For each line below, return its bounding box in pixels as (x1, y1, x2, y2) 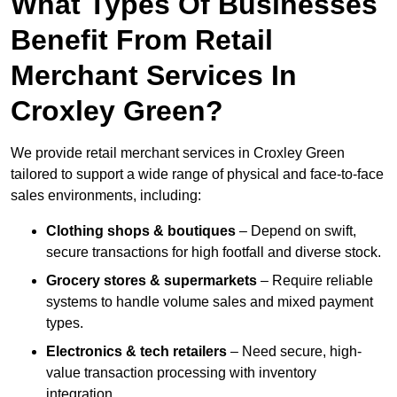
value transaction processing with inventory (46, 365, 316, 381)
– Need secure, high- (227, 344, 362, 360)
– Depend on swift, (236, 223, 356, 239)
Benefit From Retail (11, 24, 273, 57)
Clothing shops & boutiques (46, 223, 236, 239)
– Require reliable (257, 273, 373, 289)
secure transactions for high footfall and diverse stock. (46, 245, 381, 261)
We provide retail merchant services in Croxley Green (11, 145, 345, 161)
